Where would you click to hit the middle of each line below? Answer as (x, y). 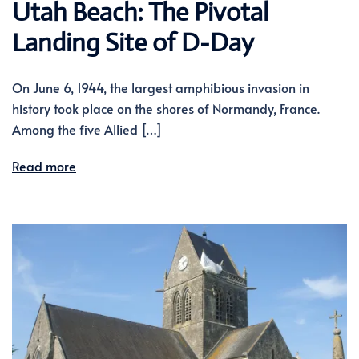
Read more (44, 165)
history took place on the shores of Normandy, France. (166, 108)
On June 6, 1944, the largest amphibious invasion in (161, 87)
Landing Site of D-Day (133, 42)
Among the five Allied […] (87, 129)
